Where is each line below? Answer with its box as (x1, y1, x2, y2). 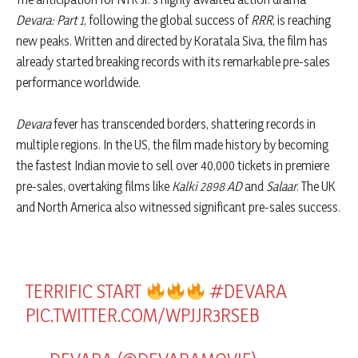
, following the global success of (84, 12, 251, 29)
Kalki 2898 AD (172, 178, 242, 195)
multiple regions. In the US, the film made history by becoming (16, 137, 328, 153)
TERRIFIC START (26, 280, 146, 304)
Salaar (266, 178, 296, 195)
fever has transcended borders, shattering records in (51, 116, 316, 133)
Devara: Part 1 (16, 12, 84, 29)
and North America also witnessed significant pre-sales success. (16, 199, 340, 216)
